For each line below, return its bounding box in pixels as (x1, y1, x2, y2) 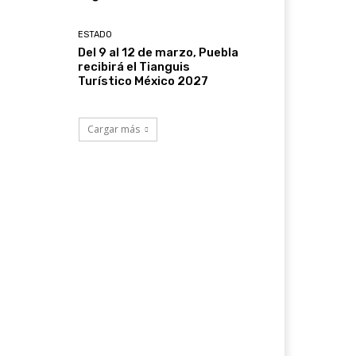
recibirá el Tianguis (78, 59, 191, 74)
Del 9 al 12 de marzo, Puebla (78, 44, 239, 60)
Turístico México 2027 (78, 73, 209, 88)
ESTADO (78, 29, 113, 40)
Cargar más (87, 122, 140, 136)
